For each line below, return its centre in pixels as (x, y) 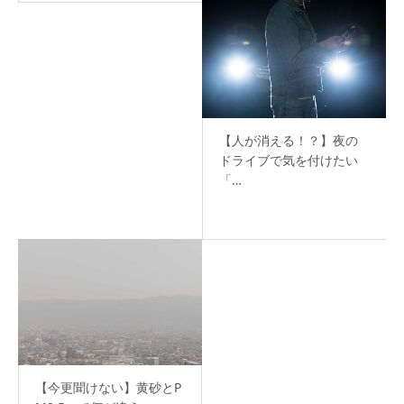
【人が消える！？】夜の (289, 140)
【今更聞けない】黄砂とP (108, 387)
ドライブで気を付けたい (289, 160)
